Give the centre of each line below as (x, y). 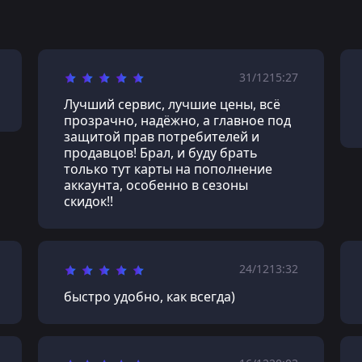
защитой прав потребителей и (162, 137)
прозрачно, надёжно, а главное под (178, 121)
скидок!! (89, 202)
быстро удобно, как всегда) (150, 296)
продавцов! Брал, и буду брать (161, 153)
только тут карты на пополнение (168, 169)
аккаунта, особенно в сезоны (156, 185)
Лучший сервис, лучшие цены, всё (173, 105)
